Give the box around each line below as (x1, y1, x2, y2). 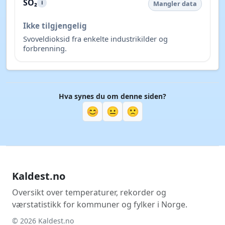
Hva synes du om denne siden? (59, 91, 166, 101)
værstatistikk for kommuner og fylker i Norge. (12, 198, 187, 210)
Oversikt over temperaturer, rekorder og (12, 186, 166, 198)
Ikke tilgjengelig (23, 21, 87, 31)
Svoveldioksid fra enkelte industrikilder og (23, 34, 168, 44)
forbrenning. (23, 43, 67, 54)
